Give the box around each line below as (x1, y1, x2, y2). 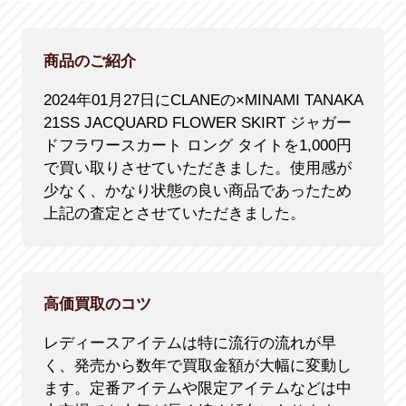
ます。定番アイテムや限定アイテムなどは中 (43, 380, 352, 398)
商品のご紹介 (43, 52, 136, 70)
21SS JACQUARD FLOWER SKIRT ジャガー (43, 113, 352, 131)
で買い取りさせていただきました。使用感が (43, 159, 352, 177)
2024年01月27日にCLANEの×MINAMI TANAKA (43, 91, 362, 109)
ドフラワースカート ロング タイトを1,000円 (43, 136, 352, 154)
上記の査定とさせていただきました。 (43, 204, 305, 222)
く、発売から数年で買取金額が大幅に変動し (43, 357, 352, 375)
